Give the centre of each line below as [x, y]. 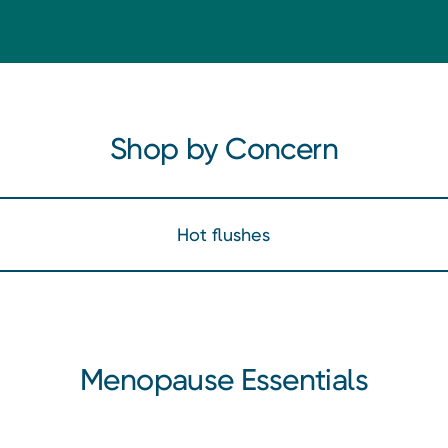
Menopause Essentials [224, 379]
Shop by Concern [224, 148]
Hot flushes [224, 234]
